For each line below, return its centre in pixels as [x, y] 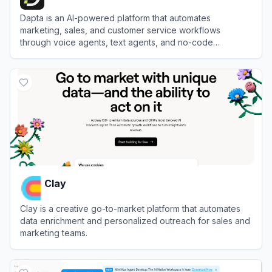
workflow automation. [63, 54]
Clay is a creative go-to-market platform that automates [130, 208]
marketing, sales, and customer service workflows [120, 30]
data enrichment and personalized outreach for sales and [135, 220]
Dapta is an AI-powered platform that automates [115, 18]
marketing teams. [54, 233]
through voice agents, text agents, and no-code [117, 42]
